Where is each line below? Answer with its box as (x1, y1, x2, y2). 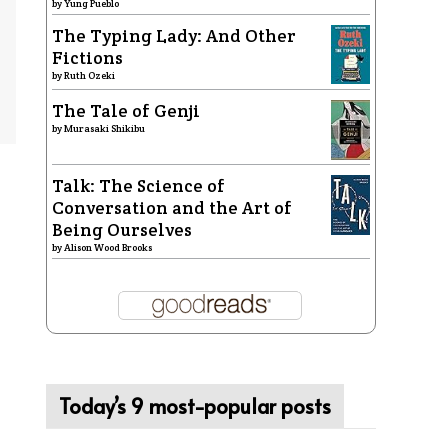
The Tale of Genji (52, 100, 200, 122)
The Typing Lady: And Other (52, 25, 296, 47)
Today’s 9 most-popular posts (59, 392, 331, 420)
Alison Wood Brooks (64, 241, 152, 254)
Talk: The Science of (52, 175, 225, 197)
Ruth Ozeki (64, 69, 115, 82)
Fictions (52, 47, 123, 69)
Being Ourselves (52, 219, 192, 241)
